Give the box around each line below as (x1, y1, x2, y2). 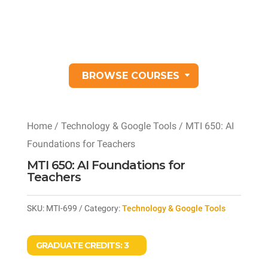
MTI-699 (45, 203, 77, 213)
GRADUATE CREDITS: (35, 240, 124, 251)
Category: (84, 203, 122, 213)
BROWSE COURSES (82, 70, 180, 81)
